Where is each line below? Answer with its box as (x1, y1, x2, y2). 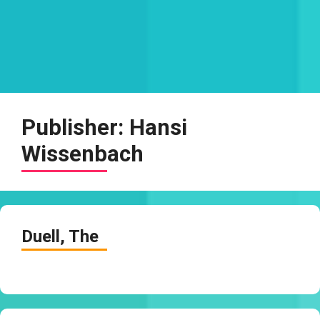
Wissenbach (21, 141, 144, 167)
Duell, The (21, 226, 99, 246)
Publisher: (21, 114, 129, 141)
